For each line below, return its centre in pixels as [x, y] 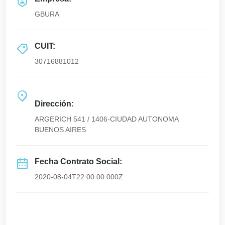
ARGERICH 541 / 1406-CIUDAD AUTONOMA [107, 119]
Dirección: [54, 104]
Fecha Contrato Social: [78, 161]
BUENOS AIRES [60, 130]
